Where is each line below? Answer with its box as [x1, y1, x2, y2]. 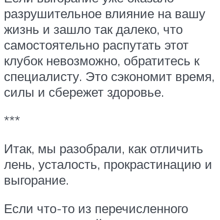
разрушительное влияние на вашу [4, 5, 205, 22]
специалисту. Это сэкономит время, [4, 68, 215, 84]
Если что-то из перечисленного [4, 200, 188, 216]
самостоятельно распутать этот [4, 37, 189, 53]
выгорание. [4, 172, 69, 188]
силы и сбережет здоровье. [4, 84, 164, 100]
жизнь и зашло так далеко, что [4, 21, 183, 37]
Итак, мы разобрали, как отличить [4, 140, 203, 157]
